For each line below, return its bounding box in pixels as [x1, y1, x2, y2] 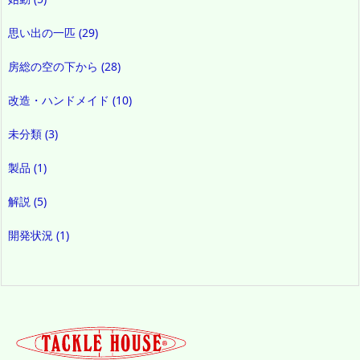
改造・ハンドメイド [8, 92, 112, 108]
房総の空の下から [8, 58, 101, 74]
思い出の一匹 [8, 24, 79, 40]
